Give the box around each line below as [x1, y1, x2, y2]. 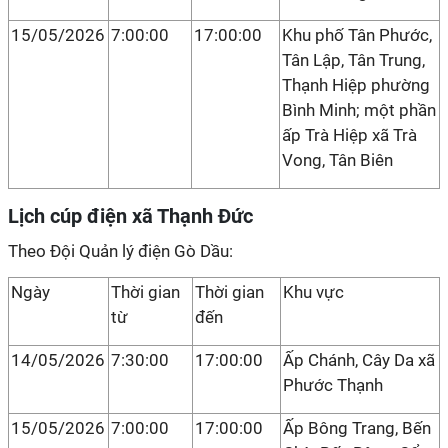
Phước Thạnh [283, 375, 383, 395]
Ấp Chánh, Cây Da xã [283, 350, 435, 370]
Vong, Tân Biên [282, 150, 393, 170]
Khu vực [283, 282, 344, 302]
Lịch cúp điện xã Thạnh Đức [8, 204, 253, 228]
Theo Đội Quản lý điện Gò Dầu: [8, 241, 233, 261]
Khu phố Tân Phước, [282, 25, 432, 45]
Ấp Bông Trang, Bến [283, 418, 431, 438]
